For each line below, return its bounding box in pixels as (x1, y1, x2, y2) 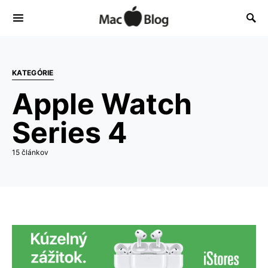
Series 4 (12, 115, 127, 150)
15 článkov (12, 148, 48, 157)
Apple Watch (12, 86, 192, 121)
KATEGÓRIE (12, 68, 54, 77)
